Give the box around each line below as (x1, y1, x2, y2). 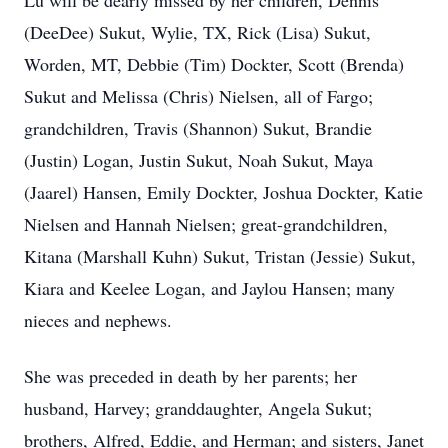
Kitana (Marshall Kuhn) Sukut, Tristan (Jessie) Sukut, (24, 244, 416, 268)
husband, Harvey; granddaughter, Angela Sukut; (24, 396, 372, 420)
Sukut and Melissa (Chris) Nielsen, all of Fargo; (24, 84, 373, 108)
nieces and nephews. (24, 308, 172, 332)
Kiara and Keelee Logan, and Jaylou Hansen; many (24, 276, 395, 300)
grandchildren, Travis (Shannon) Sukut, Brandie (24, 116, 372, 140)
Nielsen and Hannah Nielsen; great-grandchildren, (24, 212, 388, 236)
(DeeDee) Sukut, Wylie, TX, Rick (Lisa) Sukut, (24, 20, 371, 44)
